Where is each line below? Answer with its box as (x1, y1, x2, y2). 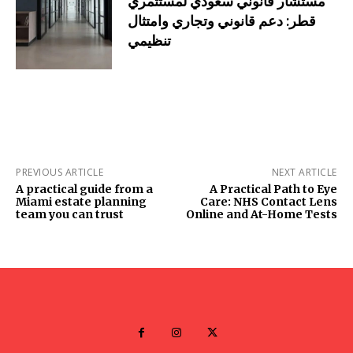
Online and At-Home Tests (185, 207, 337, 222)
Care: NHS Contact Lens (199, 195, 337, 210)
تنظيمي (128, 31, 172, 50)
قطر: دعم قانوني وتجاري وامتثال (128, 11, 317, 30)
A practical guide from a (16, 182, 153, 197)
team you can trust (16, 207, 124, 222)
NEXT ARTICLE (271, 165, 337, 180)
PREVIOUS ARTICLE (16, 165, 103, 180)
